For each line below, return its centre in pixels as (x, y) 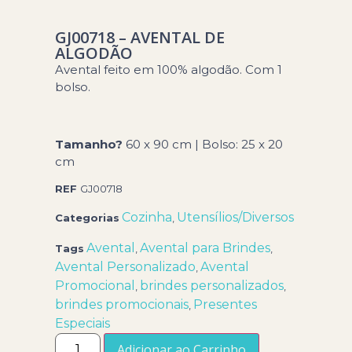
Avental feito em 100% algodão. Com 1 (169, 70)
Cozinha (147, 218)
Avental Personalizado (126, 267)
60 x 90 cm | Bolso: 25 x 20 (205, 144)
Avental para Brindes (205, 248)
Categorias (88, 218)
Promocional (95, 286)
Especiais (83, 324)
